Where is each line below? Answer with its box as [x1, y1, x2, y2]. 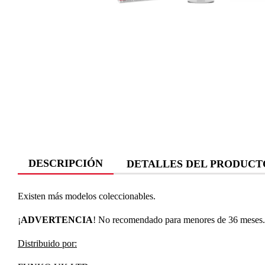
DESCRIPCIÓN [28, 157, 103, 169]
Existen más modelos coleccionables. [18, 191, 156, 201]
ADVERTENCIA [21, 215, 93, 225]
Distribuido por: [18, 238, 77, 248]
